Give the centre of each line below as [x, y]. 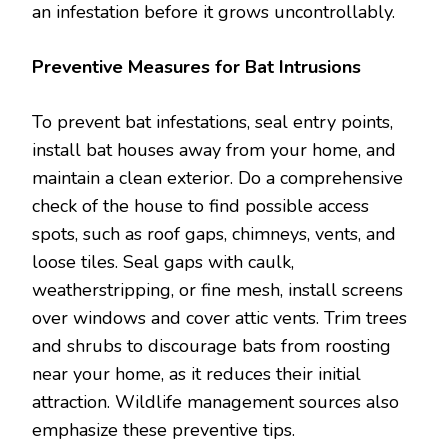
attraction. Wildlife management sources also [215, 402]
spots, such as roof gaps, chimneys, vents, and [214, 234]
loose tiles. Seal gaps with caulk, [163, 262]
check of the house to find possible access [200, 206]
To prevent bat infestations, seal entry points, [212, 122]
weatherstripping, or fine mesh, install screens [217, 290]
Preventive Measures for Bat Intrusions [196, 67]
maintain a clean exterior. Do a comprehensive [217, 178]
